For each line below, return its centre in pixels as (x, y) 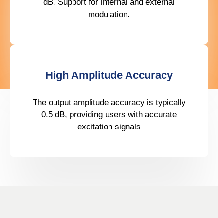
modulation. (109, 14)
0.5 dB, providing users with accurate (109, 114)
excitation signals (109, 127)
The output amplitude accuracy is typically (109, 102)
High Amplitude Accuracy (109, 75)
